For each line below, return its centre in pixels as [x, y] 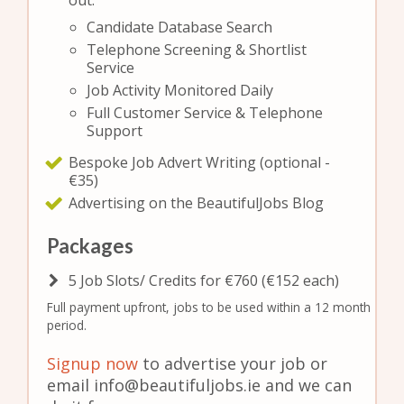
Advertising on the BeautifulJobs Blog [197, 203]
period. [67, 325]
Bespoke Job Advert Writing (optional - [200, 162]
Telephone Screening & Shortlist [197, 50]
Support [115, 131]
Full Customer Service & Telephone [205, 113]
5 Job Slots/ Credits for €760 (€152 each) [204, 280]
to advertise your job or [233, 363]
